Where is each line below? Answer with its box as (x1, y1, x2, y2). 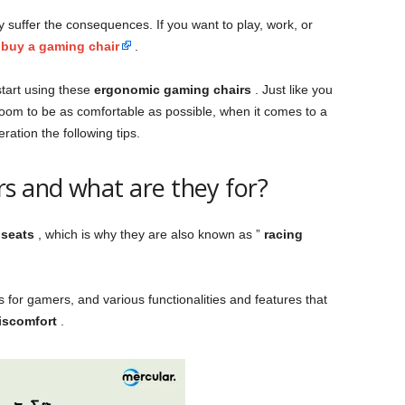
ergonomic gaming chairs (93, 82, 251, 97)
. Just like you (250, 82, 333, 97)
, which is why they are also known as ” (33, 227, 264, 241)
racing (263, 227, 303, 241)
